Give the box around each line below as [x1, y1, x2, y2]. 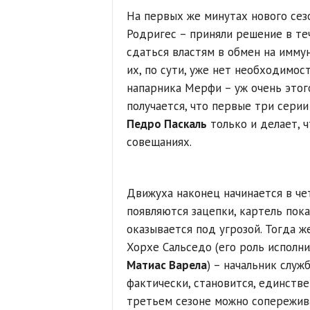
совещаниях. [126, 134, 192, 149]
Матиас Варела [126, 257, 207, 273]
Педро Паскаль [126, 116, 207, 131]
